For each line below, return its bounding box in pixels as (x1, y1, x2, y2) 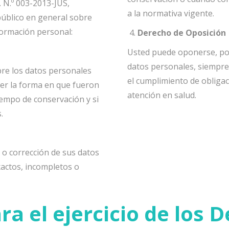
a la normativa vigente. (127, 8, 214, 19)
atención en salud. (127, 89, 196, 101)
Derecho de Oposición (138, 27, 226, 38)
